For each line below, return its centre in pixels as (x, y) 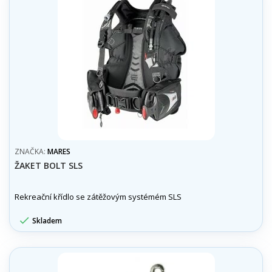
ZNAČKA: (31, 151)
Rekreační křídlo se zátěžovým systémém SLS (98, 196)
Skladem (46, 220)
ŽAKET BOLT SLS (49, 165)
